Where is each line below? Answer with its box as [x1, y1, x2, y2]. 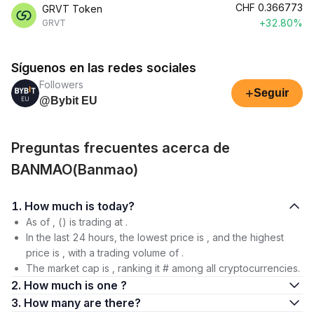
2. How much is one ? [24, 278, 127, 292]
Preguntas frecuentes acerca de [11, 139, 230, 156]
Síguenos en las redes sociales [11, 60, 196, 75]
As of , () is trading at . [26, 216, 128, 228]
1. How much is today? [97, 199, 135, 213]
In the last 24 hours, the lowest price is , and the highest [26, 231, 284, 243]
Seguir [254, 87, 289, 99]
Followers [39, 78, 83, 90]
